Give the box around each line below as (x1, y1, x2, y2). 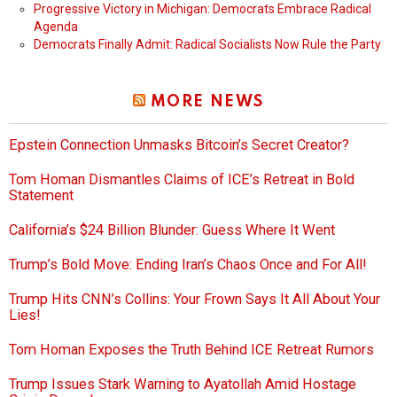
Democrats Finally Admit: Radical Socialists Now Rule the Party (34, 37, 381, 52)
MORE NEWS (150, 94, 264, 111)
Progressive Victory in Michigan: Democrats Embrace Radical (34, 2, 371, 17)
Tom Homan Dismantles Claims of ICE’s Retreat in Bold (9, 171, 354, 189)
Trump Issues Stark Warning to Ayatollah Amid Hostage (9, 376, 356, 393)
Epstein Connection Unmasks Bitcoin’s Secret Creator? (9, 136, 349, 154)
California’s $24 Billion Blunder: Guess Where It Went (9, 222, 335, 239)
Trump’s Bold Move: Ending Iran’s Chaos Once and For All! (9, 256, 367, 274)
